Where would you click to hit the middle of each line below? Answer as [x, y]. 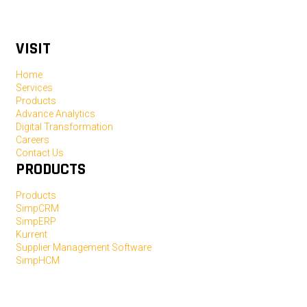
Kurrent [32, 234]
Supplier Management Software [84, 247]
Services [34, 88]
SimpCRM [37, 208]
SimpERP [36, 221]
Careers [33, 140]
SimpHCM [38, 260]
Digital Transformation [64, 127]
